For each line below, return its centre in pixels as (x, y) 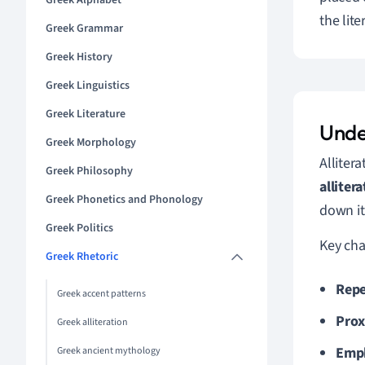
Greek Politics (79, 228)
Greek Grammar (84, 29)
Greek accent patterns (101, 294)
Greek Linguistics (88, 86)
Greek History (79, 57)
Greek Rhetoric (82, 257)
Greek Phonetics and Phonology (124, 200)
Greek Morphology (91, 143)
